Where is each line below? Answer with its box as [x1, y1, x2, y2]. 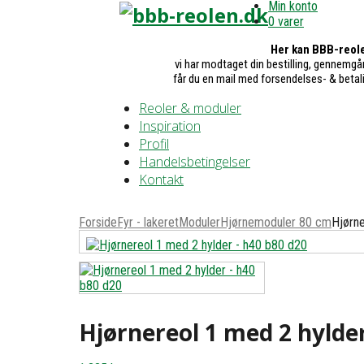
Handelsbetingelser [139, 153, 250, 171]
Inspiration [139, 117, 201, 135]
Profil [139, 135, 169, 153]
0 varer [268, 14, 304, 29]
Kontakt [139, 171, 184, 188]
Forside [79, 214, 117, 230]
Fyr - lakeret [117, 214, 179, 230]
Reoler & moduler [139, 99, 241, 117]
